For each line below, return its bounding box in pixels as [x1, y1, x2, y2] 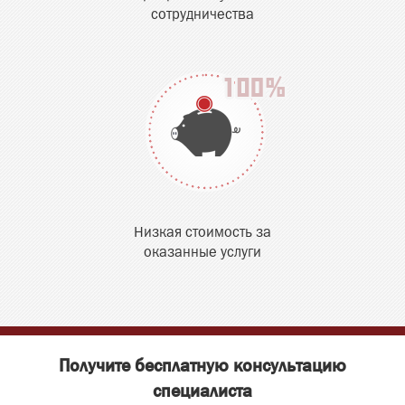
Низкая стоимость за [134, 227, 271, 240]
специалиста [153, 380, 252, 402]
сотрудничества [151, 9, 254, 22]
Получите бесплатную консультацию [59, 354, 346, 377]
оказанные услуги [144, 247, 261, 259]
